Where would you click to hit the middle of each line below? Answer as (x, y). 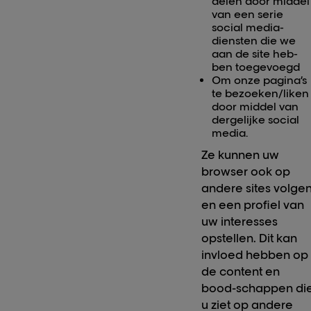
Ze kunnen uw (241, 155)
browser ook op (246, 172)
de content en (241, 272)
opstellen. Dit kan (250, 238)
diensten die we (254, 41)
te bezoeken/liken (261, 94)
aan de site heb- (255, 54)
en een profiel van (253, 205)
